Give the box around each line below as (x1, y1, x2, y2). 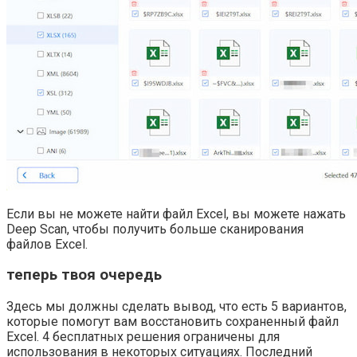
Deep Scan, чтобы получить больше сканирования (6, 221, 304, 237)
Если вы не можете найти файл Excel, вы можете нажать (6, 206, 346, 222)
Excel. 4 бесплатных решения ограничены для (6, 329, 280, 345)
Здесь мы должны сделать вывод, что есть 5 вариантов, (6, 299, 347, 315)
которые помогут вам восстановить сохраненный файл (6, 314, 339, 330)
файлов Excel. (6, 236, 88, 252)
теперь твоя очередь (6, 266, 162, 284)
